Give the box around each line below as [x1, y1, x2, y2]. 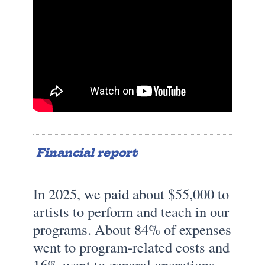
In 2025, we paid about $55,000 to [33, 183, 229, 203]
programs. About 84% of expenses [33, 219, 231, 239]
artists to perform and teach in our [33, 201, 229, 221]
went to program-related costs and [33, 237, 230, 257]
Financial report [36, 144, 138, 161]
